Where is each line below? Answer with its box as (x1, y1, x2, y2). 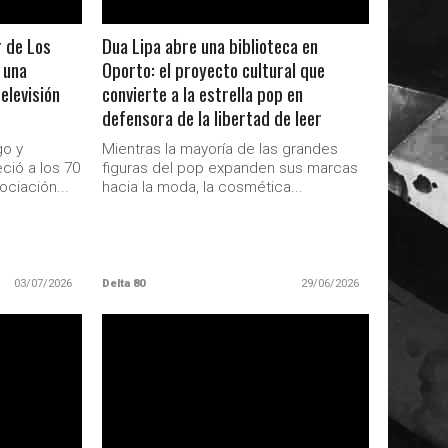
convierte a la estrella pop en (101, 79, 303, 108)
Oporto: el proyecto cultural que (101, 55, 325, 84)
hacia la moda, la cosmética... (101, 178, 303, 196)
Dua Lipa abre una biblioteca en (101, 31, 318, 60)
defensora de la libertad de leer (101, 103, 322, 132)
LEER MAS (203, 354, 269, 380)
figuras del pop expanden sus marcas (101, 159, 358, 177)
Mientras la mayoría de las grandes (101, 140, 338, 158)
